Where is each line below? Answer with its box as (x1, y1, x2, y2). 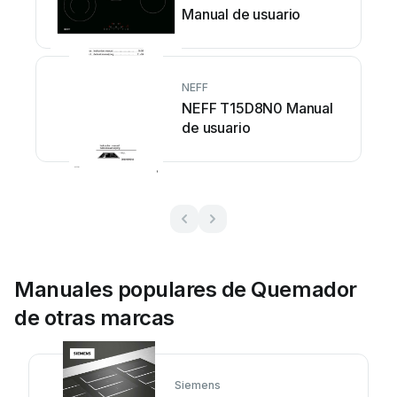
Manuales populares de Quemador (14, 276, 357, 302)
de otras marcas (14, 304, 175, 331)
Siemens (175, 378, 221, 392)
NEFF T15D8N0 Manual (182, 98, 333, 117)
